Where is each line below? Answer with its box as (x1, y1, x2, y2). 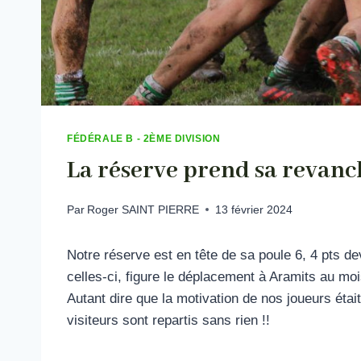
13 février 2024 (215, 203, 293, 216)
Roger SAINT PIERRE (87, 203, 200, 216)
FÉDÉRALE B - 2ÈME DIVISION (67, 133, 221, 145)
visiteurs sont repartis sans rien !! (67, 312, 270, 328)
